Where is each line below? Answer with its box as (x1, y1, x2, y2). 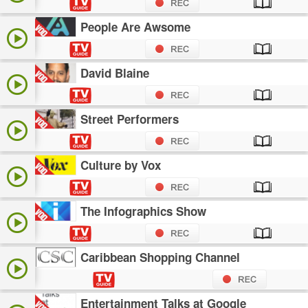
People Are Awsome (80, 19, 191, 36)
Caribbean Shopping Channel (80, 249, 241, 266)
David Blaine (80, 65, 150, 82)
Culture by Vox (80, 157, 162, 174)
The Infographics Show (80, 203, 207, 220)
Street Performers (80, 111, 179, 128)
